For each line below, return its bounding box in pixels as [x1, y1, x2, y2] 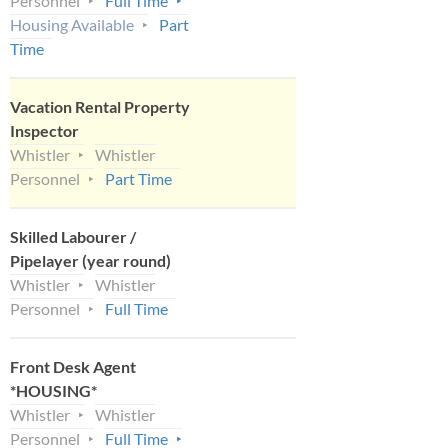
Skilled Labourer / [10, 226, 136, 246]
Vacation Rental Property [10, 96, 190, 116]
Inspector [10, 120, 79, 140]
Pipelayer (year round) [10, 250, 171, 270]
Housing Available [10, 14, 134, 34]
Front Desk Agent [10, 356, 136, 376]
